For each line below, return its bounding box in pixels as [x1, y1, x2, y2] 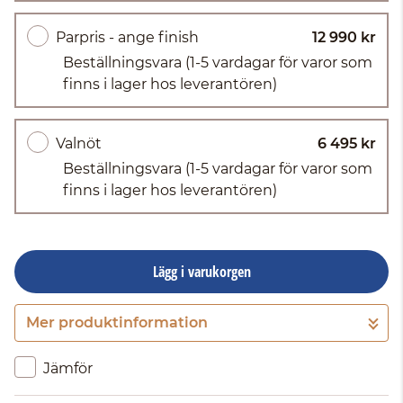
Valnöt [56, 135, 102, 152]
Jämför [43, 360, 93, 377]
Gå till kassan [164, 319, 239, 339]
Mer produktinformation [26, 314, 208, 331]
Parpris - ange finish [56, 29, 199, 46]
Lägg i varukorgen [152, 262, 251, 282]
